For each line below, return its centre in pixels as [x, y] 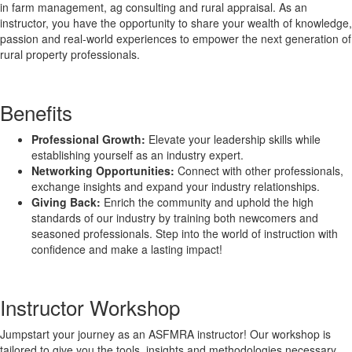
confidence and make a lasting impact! [127, 249]
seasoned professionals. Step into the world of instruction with [185, 233]
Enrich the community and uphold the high [207, 202]
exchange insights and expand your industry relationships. [176, 186]
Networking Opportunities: [103, 170]
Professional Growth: [90, 139]
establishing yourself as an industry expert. [137, 155]
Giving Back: [66, 202]
